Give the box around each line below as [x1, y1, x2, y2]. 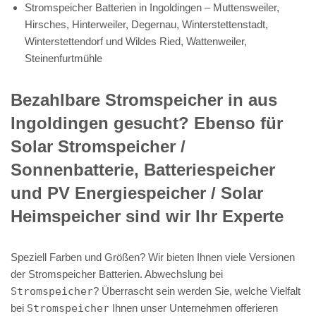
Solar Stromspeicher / [11, 136, 186, 156]
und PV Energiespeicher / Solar [11, 183, 263, 202]
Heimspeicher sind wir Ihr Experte [11, 206, 284, 226]
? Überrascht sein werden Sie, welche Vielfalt [93, 284, 300, 297]
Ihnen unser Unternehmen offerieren [109, 301, 278, 314]
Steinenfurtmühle [25, 51, 102, 64]
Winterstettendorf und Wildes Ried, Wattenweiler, [25, 35, 247, 47]
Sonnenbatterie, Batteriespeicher [11, 159, 275, 179]
